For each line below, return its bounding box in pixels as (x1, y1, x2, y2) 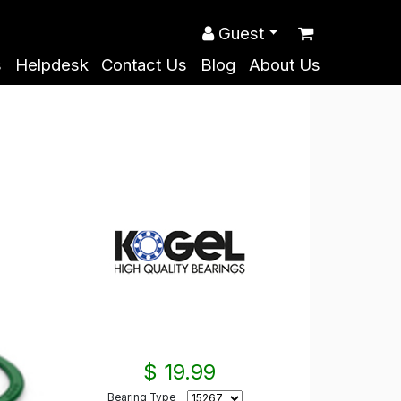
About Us (248, 55, 320, 76)
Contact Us (101, 55, 188, 76)
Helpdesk (14, 55, 89, 76)
